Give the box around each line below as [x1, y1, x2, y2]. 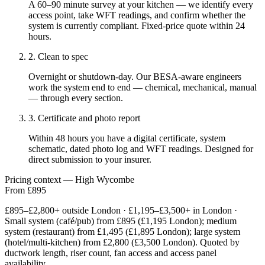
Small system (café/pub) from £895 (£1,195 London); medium [5, 215, 237, 226]
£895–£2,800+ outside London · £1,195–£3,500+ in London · [5, 205, 237, 215]
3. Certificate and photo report [28, 112, 140, 123]
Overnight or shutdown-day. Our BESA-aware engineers [28, 71, 241, 82]
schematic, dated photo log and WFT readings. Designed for [28, 143, 253, 154]
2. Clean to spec [28, 51, 88, 62]
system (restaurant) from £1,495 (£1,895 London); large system [5, 226, 240, 237]
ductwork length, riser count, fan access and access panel [5, 247, 216, 258]
